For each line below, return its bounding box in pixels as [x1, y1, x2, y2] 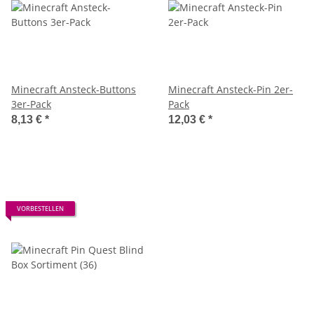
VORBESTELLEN [17, 203, 64, 213]
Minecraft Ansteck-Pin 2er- [168, 82, 293, 96]
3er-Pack [11, 97, 51, 111]
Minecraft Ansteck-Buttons [11, 82, 136, 96]
